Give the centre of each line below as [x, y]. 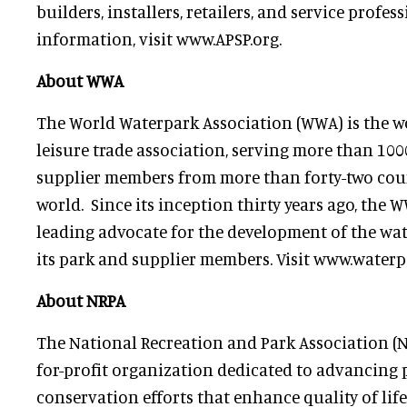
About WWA [80, 80]
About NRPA [81, 300]
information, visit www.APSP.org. [159, 39]
